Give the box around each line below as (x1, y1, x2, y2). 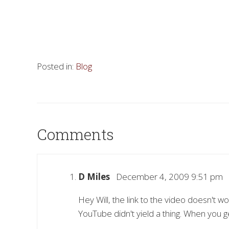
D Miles (78, 170, 110, 182)
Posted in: (37, 60, 76, 72)
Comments (37, 124, 114, 144)
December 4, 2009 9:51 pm (110, 170, 223, 182)
